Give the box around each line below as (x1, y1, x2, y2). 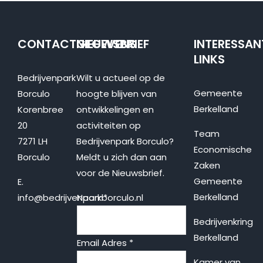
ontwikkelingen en (76, 103, 154, 116)
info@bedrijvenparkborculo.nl (18, 191, 143, 204)
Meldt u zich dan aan (76, 151, 167, 163)
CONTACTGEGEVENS (18, 36, 136, 52)
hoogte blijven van (76, 87, 157, 100)
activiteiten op (76, 119, 141, 131)
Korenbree (18, 103, 63, 116)
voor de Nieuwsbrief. (76, 167, 164, 179)
